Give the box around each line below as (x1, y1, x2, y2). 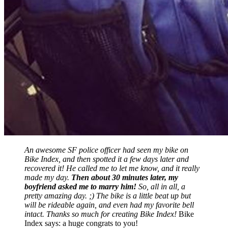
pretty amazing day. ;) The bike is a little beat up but (24, 191, 191, 200)
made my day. (24, 173, 71, 182)
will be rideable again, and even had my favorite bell (24, 200, 194, 209)
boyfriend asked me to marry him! (24, 182, 136, 191)
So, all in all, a (136, 182, 185, 191)
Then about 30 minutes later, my (71, 173, 178, 182)
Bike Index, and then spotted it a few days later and (24, 154, 189, 163)
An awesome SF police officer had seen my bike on (24, 145, 188, 154)
